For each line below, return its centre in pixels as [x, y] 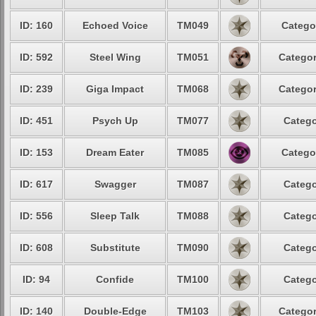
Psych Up [115, 121]
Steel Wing [115, 57]
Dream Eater [115, 152]
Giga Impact [115, 89]
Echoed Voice [115, 25]
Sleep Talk [115, 216]
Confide [115, 279]
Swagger [115, 184]
